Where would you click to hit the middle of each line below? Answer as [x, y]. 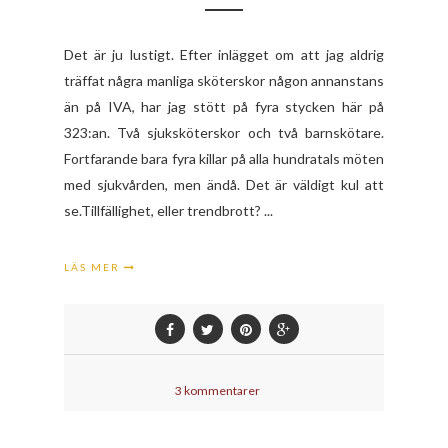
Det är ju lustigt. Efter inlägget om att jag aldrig [224, 54]
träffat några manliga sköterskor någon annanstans [224, 80]
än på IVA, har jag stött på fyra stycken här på [224, 106]
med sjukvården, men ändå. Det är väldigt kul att [224, 184]
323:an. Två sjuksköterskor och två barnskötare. [224, 132]
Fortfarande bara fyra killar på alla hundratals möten [224, 158]
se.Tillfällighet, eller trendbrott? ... [168, 210]
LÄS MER [94, 266]
